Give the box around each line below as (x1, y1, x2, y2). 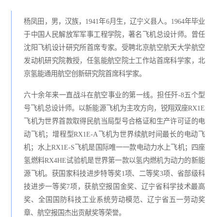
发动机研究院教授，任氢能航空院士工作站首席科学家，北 (24, 56, 205, 64)
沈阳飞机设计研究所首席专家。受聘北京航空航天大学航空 (24, 43, 205, 51)
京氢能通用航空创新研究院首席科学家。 (24, 69, 146, 77)
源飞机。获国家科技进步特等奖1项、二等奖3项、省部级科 (24, 169, 205, 177)
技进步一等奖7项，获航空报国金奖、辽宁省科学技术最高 (24, 182, 205, 190)
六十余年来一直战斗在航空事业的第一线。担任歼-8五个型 (24, 91, 205, 99)
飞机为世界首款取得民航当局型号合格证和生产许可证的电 (24, 117, 205, 125)
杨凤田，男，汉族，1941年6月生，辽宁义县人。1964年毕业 (24, 17, 205, 25)
